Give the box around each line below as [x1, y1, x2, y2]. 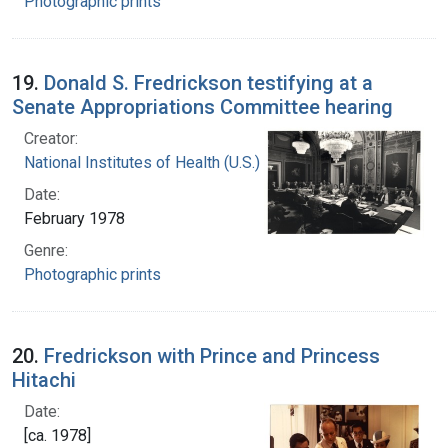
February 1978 [24, 208, 125, 228]
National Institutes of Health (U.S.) [24, 152, 260, 172]
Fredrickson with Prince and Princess [44, 343, 380, 368]
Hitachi [12, 367, 76, 392]
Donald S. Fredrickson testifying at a [44, 70, 373, 95]
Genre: [24, 240, 68, 260]
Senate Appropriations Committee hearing [12, 94, 393, 119]
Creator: [24, 128, 78, 148]
